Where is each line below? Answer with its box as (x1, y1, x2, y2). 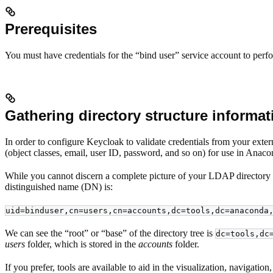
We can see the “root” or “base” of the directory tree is (5, 227, 215, 238)
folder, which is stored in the (25, 238, 138, 249)
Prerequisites (5, 20, 97, 37)
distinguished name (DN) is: (5, 181, 113, 192)
